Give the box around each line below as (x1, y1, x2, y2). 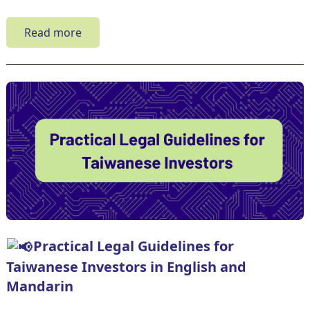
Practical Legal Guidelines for (33, 236, 234, 255)
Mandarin (6, 276, 73, 295)
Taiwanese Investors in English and (6, 257, 246, 276)
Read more (24, 24, 82, 40)
